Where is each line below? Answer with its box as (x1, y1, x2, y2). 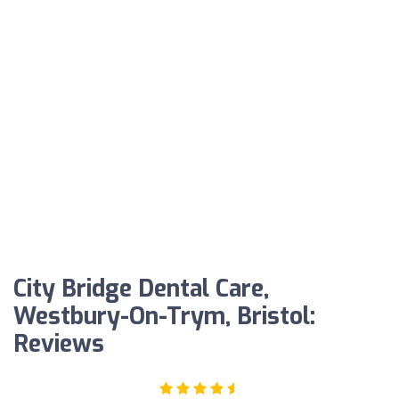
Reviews (13, 329, 104, 361)
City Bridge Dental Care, (13, 273, 269, 305)
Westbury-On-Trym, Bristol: (13, 301, 315, 333)
